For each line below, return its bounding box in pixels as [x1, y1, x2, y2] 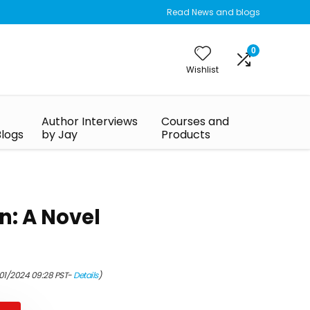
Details [73, 269, 98, 281]
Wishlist [186, 64, 219, 75]
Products [161, 127, 211, 143]
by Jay [42, 127, 78, 143]
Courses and [161, 113, 230, 129]
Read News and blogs [167, 6, 260, 18]
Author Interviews [42, 113, 138, 129]
